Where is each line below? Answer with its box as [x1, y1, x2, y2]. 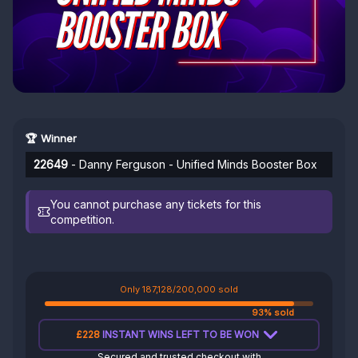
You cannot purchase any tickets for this [50, 197, 262, 211]
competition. [50, 213, 115, 226]
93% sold [252, 307, 295, 318]
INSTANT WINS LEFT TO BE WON [100, 328, 259, 340]
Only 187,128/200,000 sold [120, 284, 238, 295]
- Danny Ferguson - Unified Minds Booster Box [68, 157, 317, 171]
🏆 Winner [26, 132, 77, 145]
